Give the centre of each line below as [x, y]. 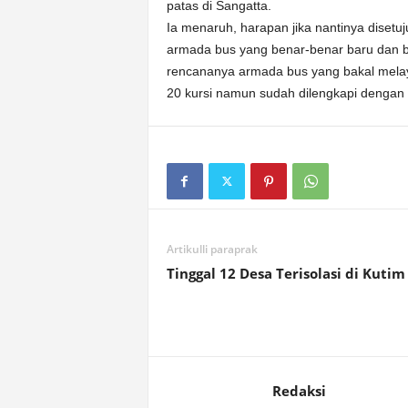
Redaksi [299, 391]
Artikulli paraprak [212, 249]
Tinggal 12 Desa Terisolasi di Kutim [286, 273]
